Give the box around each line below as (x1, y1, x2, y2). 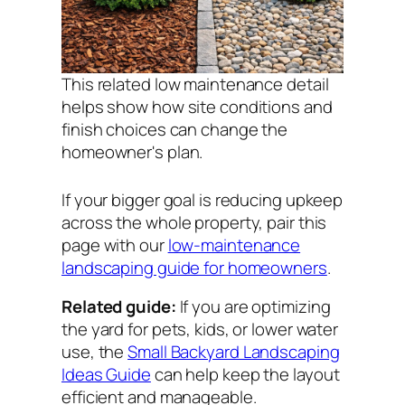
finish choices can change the (61, 117, 288, 141)
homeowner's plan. (61, 139, 203, 164)
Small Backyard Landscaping (127, 340, 340, 364)
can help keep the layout (150, 363, 340, 387)
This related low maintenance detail (61, 71, 329, 96)
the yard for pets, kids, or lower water (61, 317, 339, 342)
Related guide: (61, 295, 176, 319)
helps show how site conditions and (61, 94, 333, 118)
